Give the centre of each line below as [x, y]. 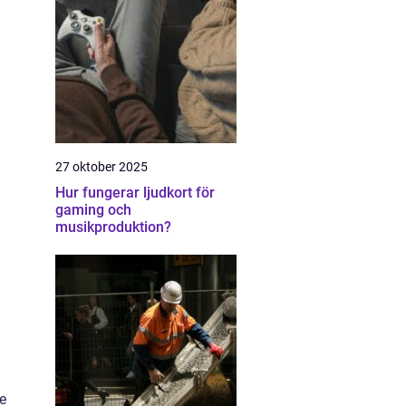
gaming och [93, 210]
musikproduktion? [113, 227]
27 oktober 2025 [101, 167]
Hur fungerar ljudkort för [135, 193]
